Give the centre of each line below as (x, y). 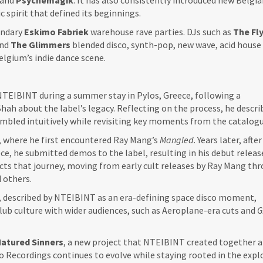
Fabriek (73, 32)
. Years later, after (228, 140)
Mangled (177, 140)
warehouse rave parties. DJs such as (161, 32)
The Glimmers (41, 45)
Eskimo (40, 32)
